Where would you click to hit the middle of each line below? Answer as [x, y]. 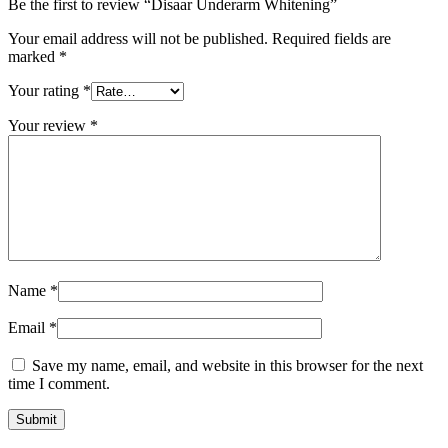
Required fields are [331, 38]
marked [33, 56]
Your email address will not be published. [138, 38]
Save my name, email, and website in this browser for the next [227, 365]
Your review [49, 125]
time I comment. [59, 383]
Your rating [45, 90]
